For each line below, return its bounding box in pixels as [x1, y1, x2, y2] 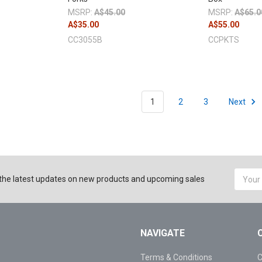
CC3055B [67, 35, 102, 45]
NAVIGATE [140, 227, 185, 239]
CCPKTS [208, 35, 240, 45]
